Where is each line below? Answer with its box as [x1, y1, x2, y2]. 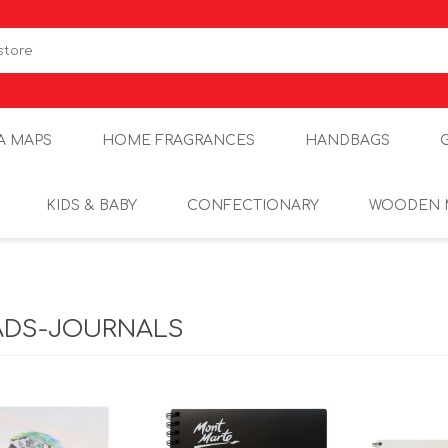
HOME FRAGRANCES [101, 133, 255, 148]
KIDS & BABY [46, 198, 137, 213]
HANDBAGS [304, 133, 390, 148]
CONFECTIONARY [187, 198, 319, 213]
